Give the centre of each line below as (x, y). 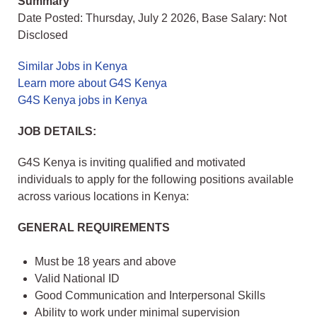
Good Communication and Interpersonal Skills (150, 296)
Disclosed (43, 35)
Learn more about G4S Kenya (92, 83)
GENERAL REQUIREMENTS (94, 228)
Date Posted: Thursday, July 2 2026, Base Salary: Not (152, 18)
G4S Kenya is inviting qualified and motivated (132, 163)
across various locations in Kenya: (103, 197)
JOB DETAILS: (57, 132)
